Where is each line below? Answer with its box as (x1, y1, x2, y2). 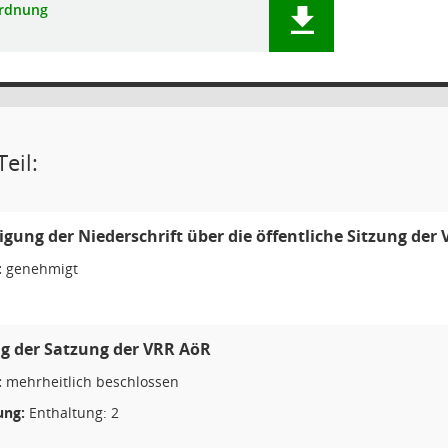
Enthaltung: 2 (25, 403, 119, 422)
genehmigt (2, 259, 78, 278)
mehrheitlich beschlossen (2, 372, 179, 391)
